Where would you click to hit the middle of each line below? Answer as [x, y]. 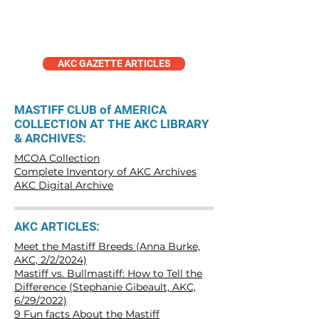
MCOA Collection [57, 158]
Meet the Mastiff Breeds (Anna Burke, [107, 246]
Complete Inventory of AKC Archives [105, 172]
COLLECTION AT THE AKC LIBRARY [112, 124]
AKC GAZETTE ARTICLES [114, 63]
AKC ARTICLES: [57, 226]
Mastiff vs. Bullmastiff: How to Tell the [108, 273]
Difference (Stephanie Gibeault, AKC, [105, 287]
